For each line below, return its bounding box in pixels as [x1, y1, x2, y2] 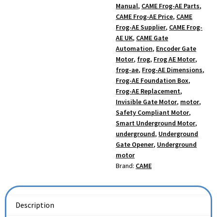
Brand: [116, 161, 136, 170]
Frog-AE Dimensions [142, 65, 203, 74]
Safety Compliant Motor [116, 108, 189, 117]
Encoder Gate [156, 44, 197, 53]
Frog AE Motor [154, 54, 196, 63]
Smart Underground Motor [116, 118, 196, 127]
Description [15, 200, 55, 210]
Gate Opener [116, 139, 154, 149]
